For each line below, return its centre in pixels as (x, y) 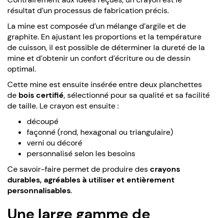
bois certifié (41, 95)
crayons (165, 169)
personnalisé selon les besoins (81, 153)
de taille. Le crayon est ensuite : (63, 106)
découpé (43, 121)
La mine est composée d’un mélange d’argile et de (97, 26)
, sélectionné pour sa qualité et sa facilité (137, 95)
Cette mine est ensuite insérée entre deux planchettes (105, 84)
